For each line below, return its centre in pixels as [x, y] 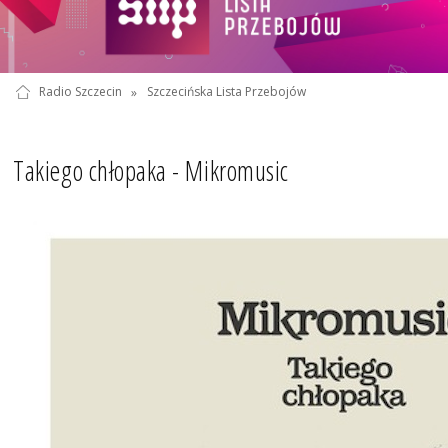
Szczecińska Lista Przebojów [226, 92]
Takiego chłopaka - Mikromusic [151, 171]
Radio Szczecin [80, 92]
